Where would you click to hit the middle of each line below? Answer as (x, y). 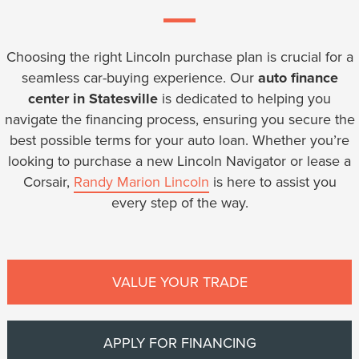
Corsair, (48, 181)
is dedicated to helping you (244, 98)
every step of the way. (179, 202)
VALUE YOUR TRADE (179, 281)
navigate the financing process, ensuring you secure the (179, 119)
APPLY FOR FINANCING (179, 342)
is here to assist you (272, 181)
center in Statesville (93, 98)
